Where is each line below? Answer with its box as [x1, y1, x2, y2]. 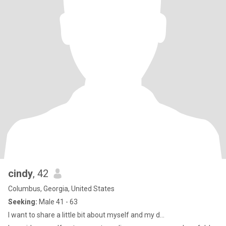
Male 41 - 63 [37, 198, 78, 206]
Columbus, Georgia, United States [8, 185, 115, 193]
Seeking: [8, 198, 37, 206]
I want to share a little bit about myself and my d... [8, 211, 164, 219]
